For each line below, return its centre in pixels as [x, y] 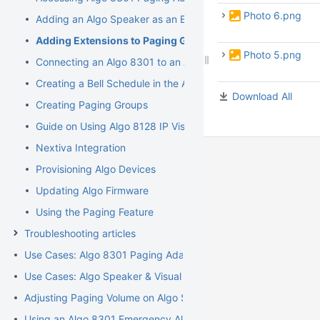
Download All [262, 96]
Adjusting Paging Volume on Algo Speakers [125, 297]
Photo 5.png [272, 55]
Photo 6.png [272, 15]
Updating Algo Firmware [92, 190]
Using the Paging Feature [95, 212]
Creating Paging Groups [92, 105]
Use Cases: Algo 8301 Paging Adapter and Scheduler [149, 255]
